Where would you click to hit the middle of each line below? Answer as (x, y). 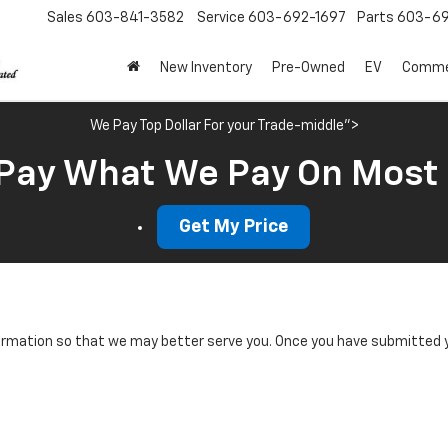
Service (221, 18)
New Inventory (206, 68)
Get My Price (233, 227)
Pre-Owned (308, 68)
